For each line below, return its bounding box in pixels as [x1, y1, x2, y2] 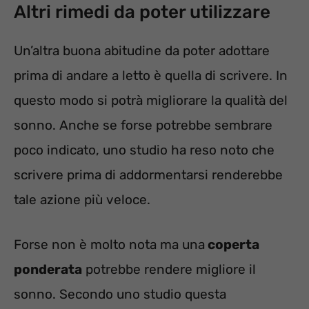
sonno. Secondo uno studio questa [14, 286, 226, 302]
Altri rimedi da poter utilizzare [14, 1, 270, 23]
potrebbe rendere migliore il [82, 261, 256, 277]
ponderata [14, 261, 82, 277]
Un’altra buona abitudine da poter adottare [14, 43, 270, 59]
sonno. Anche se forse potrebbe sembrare [14, 117, 272, 134]
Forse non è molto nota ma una [14, 236, 205, 252]
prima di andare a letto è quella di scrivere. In [14, 68, 288, 84]
